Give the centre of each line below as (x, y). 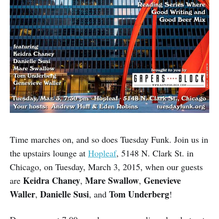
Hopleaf (102, 153)
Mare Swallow (112, 180)
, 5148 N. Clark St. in (155, 153)
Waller (22, 194)
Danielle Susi (65, 194)
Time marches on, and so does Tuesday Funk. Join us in (109, 139)
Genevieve (162, 180)
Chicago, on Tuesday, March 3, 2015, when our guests (106, 166)
